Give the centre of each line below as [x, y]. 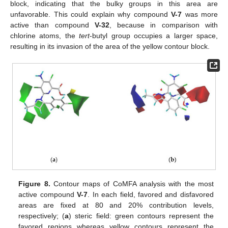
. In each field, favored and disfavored [151, 195]
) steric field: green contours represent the [141, 216]
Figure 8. [34, 184]
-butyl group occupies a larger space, [154, 35]
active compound [48, 195]
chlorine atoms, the [45, 35]
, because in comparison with [164, 25]
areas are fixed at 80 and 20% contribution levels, [116, 205]
